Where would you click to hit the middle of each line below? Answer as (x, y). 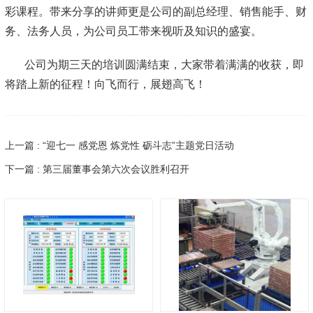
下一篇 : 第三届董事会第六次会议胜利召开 (97, 169)
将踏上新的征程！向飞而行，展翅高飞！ (105, 84)
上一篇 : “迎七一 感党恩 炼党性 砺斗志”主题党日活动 (119, 145)
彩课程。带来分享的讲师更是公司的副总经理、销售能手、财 (156, 11)
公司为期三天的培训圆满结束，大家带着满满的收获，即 (164, 64)
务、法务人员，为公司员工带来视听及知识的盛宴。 (133, 31)
